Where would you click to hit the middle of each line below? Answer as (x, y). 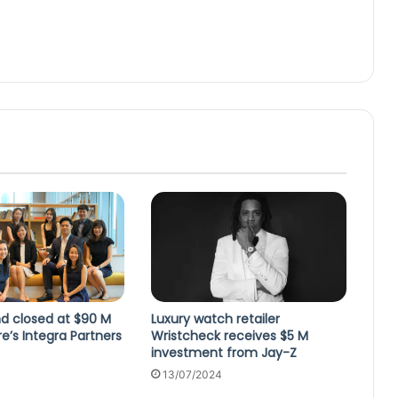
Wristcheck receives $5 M (229, 336)
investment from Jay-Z (223, 353)
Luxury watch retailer (215, 319)
